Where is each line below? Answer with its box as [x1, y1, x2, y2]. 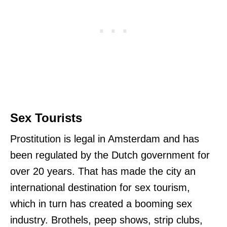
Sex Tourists [10, 110, 82, 125]
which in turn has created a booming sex [10, 198, 192, 209]
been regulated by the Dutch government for [10, 149, 210, 161]
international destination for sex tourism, [10, 181, 190, 193]
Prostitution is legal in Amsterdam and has [10, 133, 199, 144]
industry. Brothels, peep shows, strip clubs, [10, 214, 203, 225]
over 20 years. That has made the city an [10, 165, 196, 177]
